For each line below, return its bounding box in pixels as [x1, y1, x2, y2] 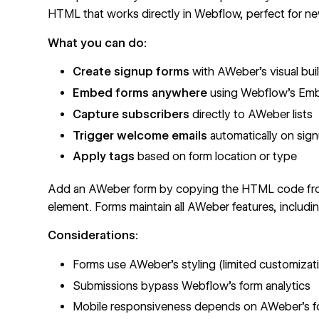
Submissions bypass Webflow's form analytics [73, 278, 311, 293]
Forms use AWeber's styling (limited [73, 257, 260, 271]
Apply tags [73, 150, 135, 164]
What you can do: [48, 36, 147, 50]
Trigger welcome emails [73, 128, 208, 142]
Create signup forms [73, 65, 190, 79]
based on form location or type [135, 150, 298, 164]
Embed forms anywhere [73, 86, 208, 100]
